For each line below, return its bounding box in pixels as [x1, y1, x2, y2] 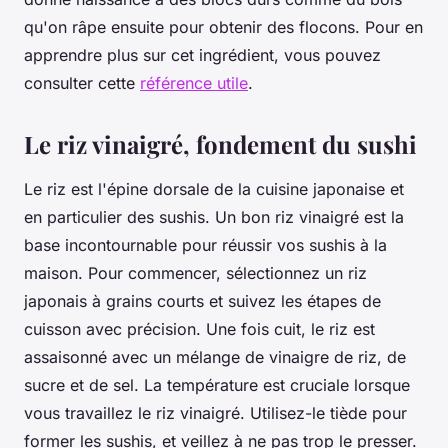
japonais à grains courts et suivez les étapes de [24, 290, 381, 311]
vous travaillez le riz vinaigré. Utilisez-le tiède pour [24, 402, 407, 423]
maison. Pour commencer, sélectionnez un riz [24, 262, 367, 283]
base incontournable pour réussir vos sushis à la [24, 234, 387, 255]
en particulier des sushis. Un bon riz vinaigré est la [24, 206, 404, 227]
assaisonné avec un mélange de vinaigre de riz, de [24, 346, 406, 367]
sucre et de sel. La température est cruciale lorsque [24, 374, 410, 395]
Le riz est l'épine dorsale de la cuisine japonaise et [24, 178, 404, 199]
